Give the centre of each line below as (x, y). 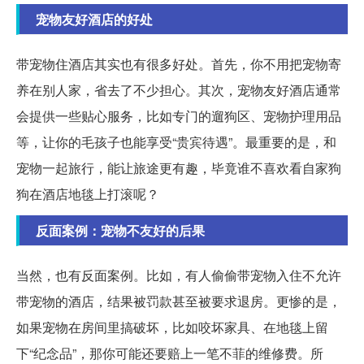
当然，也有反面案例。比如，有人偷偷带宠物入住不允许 (179, 275)
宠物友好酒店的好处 (94, 19)
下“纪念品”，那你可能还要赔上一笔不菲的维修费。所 (170, 353)
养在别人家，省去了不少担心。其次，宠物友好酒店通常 (179, 89)
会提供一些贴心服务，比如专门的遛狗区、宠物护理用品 (179, 115)
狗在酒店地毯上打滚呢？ (88, 193)
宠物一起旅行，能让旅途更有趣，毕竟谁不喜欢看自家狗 (179, 167)
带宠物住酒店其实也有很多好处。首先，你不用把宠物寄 (179, 63)
